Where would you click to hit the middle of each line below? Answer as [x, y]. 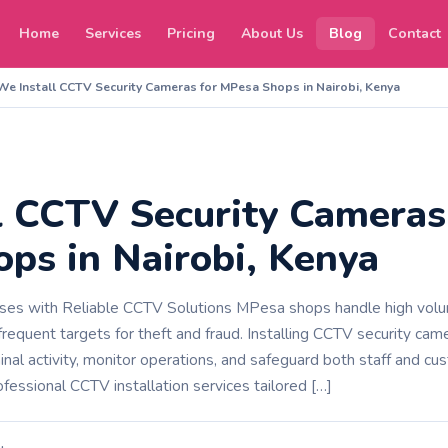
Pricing [191, 33]
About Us [272, 33]
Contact [415, 33]
